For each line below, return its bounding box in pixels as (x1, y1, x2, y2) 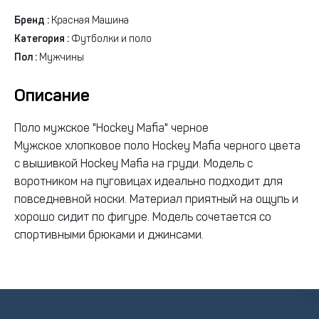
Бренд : (14, 16, 49, 26)
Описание (14, 88, 90, 105)
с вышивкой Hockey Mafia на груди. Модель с (14, 159, 253, 170)
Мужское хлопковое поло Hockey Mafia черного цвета (14, 141, 300, 152)
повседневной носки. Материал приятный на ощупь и (14, 194, 298, 206)
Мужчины (37, 53, 84, 63)
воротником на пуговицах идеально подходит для (14, 177, 283, 188)
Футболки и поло (69, 34, 152, 45)
